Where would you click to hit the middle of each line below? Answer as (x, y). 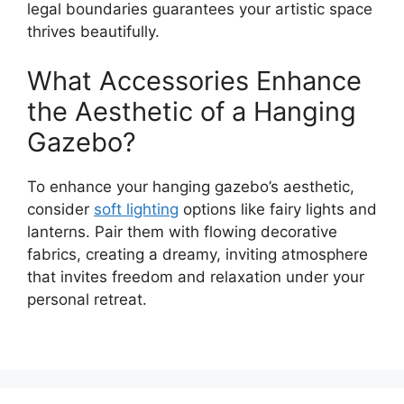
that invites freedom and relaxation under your (196, 277)
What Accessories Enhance (194, 81)
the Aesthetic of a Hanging (192, 112)
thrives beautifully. (93, 31)
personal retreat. (87, 300)
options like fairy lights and (278, 210)
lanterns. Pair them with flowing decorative (182, 232)
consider (60, 210)
